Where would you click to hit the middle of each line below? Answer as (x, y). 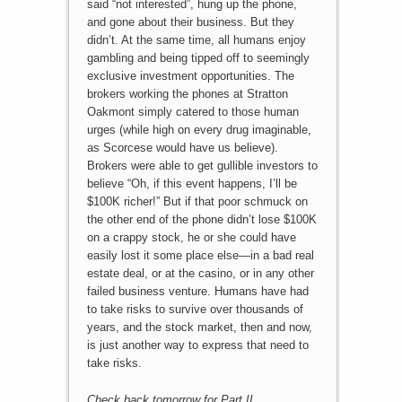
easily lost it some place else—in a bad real (200, 256)
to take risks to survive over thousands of (195, 310)
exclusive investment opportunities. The (190, 76)
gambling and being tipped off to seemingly (198, 58)
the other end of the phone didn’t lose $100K (201, 220)
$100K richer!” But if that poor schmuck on (197, 202)
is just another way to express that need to (197, 345)
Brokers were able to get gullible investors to (202, 166)
